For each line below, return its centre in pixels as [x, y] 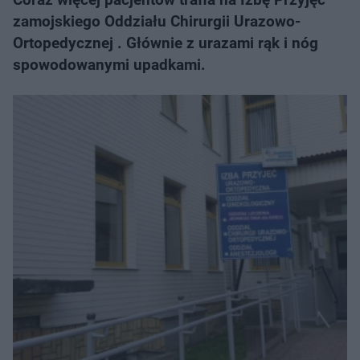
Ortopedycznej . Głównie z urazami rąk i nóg [166, 43]
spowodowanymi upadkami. [109, 65]
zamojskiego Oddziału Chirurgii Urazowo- [157, 21]
